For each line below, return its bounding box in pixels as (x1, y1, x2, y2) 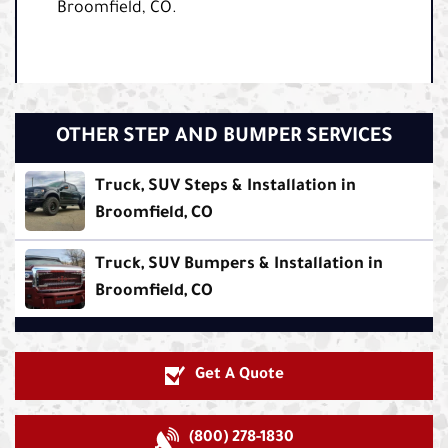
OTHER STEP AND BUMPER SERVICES (55, 126, 393, 149)
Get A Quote (194, 366, 284, 384)
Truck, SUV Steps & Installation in (95, 177, 356, 196)
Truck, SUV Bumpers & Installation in (95, 255, 383, 274)
